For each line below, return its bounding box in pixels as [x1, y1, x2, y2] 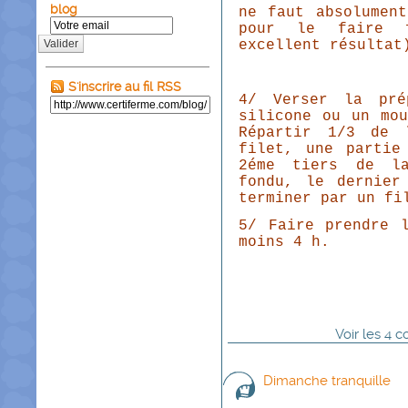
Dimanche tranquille [263, 372, 391, 389]
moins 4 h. [239, 234, 331, 250]
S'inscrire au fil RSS [65, 79, 181, 94]
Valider [44, 37, 78, 50]
